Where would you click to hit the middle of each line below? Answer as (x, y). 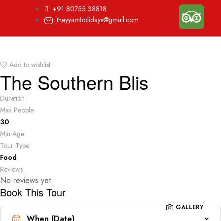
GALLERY (189, 207)
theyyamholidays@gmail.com (97, 20)
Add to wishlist (30, 65)
